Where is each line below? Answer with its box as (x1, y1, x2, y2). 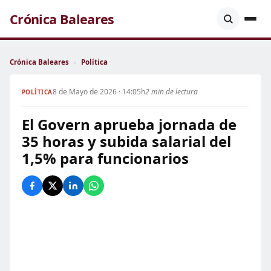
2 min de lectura (145, 87, 198, 97)
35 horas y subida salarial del (22, 131, 231, 151)
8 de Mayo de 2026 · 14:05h (52, 87, 145, 97)
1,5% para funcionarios (22, 148, 189, 168)
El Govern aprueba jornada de (22, 114, 237, 134)
